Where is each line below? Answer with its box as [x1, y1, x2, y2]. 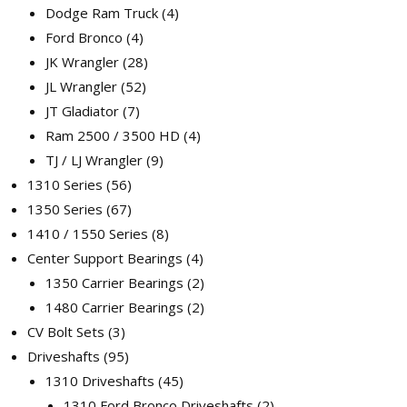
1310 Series [27, 175, 103, 194]
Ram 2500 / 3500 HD [45, 126, 180, 144]
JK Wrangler [45, 53, 119, 71]
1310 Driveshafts [45, 372, 154, 390]
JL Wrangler [45, 77, 117, 95]
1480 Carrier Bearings [45, 298, 184, 316]
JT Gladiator [45, 102, 119, 120]
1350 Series [27, 200, 103, 218]
